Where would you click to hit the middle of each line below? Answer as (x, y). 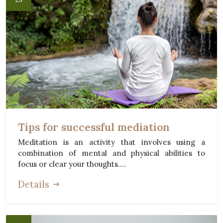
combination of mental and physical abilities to (111, 153)
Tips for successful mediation (94, 127)
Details (34, 184)
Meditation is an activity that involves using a (111, 142)
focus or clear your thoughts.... (72, 164)
